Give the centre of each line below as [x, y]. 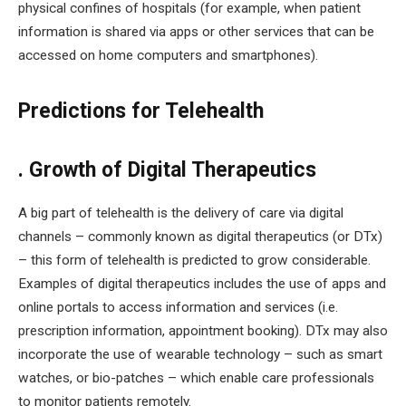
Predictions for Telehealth [141, 111]
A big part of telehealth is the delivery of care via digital [181, 213]
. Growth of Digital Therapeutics [167, 169]
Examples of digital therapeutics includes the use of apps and [202, 283]
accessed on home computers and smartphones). [168, 56]
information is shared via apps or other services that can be [196, 32]
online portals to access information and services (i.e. [178, 307]
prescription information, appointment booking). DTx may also [203, 330]
